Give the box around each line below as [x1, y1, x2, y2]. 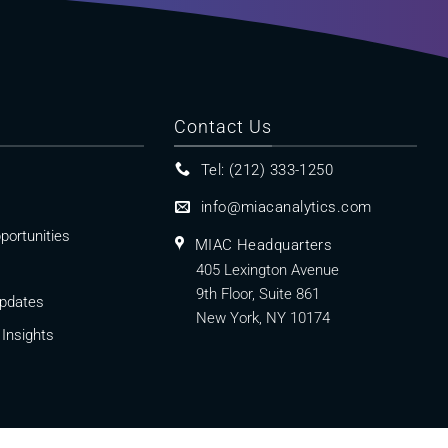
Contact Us [174, 116, 273, 138]
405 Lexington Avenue [196, 261, 340, 280]
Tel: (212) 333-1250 [200, 160, 334, 179]
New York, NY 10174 [196, 309, 331, 328]
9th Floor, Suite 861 [196, 285, 321, 304]
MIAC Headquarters [194, 235, 333, 254]
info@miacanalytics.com [200, 198, 372, 217]
